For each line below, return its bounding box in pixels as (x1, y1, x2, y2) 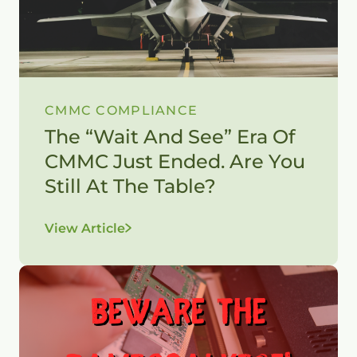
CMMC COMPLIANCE (45, 103, 198, 118)
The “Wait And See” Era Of (45, 125, 295, 148)
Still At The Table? (45, 175, 221, 198)
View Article (45, 221, 125, 236)
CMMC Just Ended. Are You (45, 150, 305, 173)
